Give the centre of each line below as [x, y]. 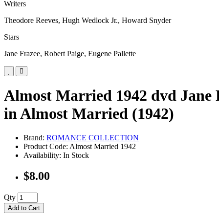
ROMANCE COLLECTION [93, 137]
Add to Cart [24, 208]
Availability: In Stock [56, 155]
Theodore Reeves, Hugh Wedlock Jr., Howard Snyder [88, 20]
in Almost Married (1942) [89, 114]
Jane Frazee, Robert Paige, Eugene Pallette [70, 54]
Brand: [35, 137]
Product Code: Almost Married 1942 [80, 146]
